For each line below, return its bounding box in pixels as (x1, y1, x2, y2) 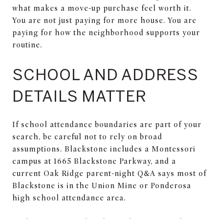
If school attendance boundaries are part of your (12, 120, 201, 129)
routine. (12, 40, 42, 49)
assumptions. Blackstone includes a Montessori (12, 144, 196, 153)
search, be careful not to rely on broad (12, 132, 162, 141)
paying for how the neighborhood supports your (12, 28, 200, 37)
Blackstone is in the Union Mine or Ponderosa (12, 181, 191, 190)
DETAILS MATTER (12, 86, 147, 105)
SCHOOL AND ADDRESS (12, 65, 198, 84)
